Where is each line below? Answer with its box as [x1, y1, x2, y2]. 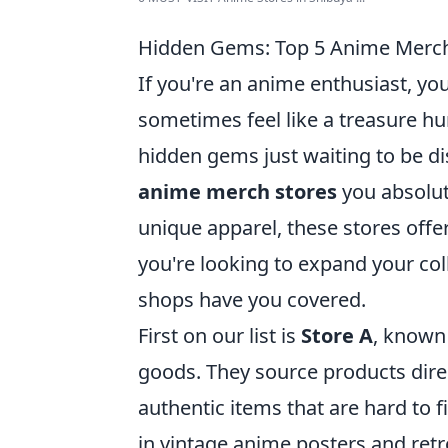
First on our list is [138, 322, 301, 350]
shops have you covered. [138, 286, 366, 314]
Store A [301, 322, 373, 350]
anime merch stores [138, 178, 337, 206]
